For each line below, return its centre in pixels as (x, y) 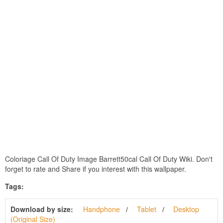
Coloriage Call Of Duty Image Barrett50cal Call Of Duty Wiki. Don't (109, 159)
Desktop (186, 209)
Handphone (102, 209)
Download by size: (42, 209)
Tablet (147, 209)
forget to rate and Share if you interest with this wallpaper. (96, 168)
